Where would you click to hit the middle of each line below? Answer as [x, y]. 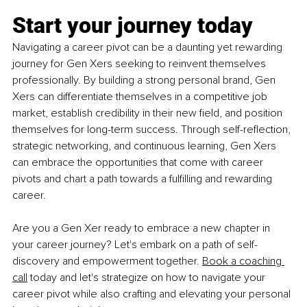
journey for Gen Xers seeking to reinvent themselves [140, 64]
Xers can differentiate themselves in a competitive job [141, 97]
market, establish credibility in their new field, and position [149, 113]
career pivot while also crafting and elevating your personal [153, 294]
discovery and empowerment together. [107, 261]
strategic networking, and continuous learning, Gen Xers [146, 146]
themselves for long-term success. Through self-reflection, [153, 130]
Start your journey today [133, 26]
